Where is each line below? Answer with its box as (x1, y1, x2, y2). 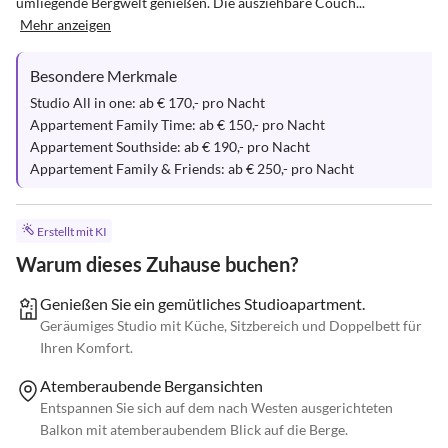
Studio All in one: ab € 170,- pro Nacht (30, 94, 268, 111)
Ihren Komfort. (40, 339, 133, 357)
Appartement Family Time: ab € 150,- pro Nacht (30, 116, 328, 133)
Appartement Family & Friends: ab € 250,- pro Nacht (30, 160, 354, 177)
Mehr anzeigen (20, 16, 111, 33)
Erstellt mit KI (36, 224, 107, 240)
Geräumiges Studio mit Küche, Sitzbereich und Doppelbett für (40, 317, 422, 335)
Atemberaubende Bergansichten (40, 376, 263, 396)
